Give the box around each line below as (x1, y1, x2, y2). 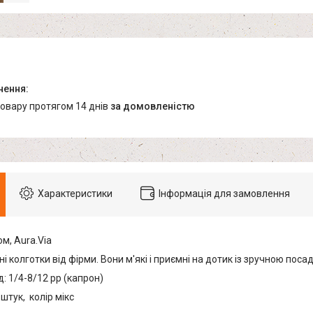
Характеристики (38, 188, 112, 200)
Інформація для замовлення (159, 188, 290, 200)
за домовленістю (110, 101, 195, 112)
